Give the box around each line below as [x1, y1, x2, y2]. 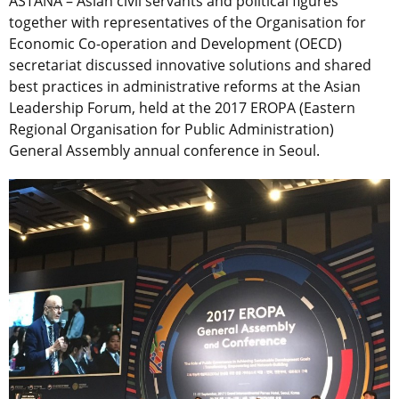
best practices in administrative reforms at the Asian [9, 77, 361, 97]
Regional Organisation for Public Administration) [9, 119, 334, 140]
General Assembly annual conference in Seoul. [9, 141, 320, 161]
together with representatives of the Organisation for [9, 12, 366, 33]
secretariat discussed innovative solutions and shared [9, 55, 371, 76]
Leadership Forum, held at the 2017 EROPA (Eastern [9, 98, 355, 118]
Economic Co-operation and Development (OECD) [9, 34, 342, 54]
